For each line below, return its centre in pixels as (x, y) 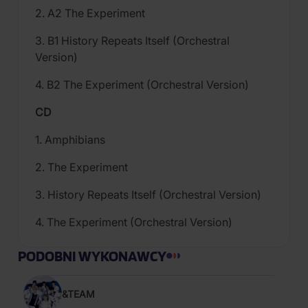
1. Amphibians (70, 140)
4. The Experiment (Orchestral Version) (134, 222)
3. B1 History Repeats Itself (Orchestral (132, 41)
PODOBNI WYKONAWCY (92, 256)
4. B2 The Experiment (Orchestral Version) (143, 85)
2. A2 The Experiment (90, 13)
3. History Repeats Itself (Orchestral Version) (148, 195)
